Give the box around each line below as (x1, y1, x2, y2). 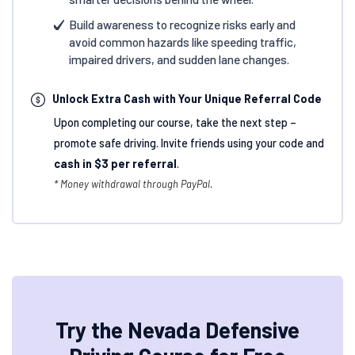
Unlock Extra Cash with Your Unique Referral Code (52, 91, 323, 105)
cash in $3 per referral (53, 157, 177, 171)
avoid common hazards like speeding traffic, (68, 34, 296, 49)
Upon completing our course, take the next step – (53, 116, 296, 130)
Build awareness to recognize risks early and (68, 17, 296, 32)
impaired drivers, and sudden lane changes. (68, 52, 289, 67)
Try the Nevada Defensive (55, 316, 300, 344)
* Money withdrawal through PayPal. (53, 177, 213, 191)
